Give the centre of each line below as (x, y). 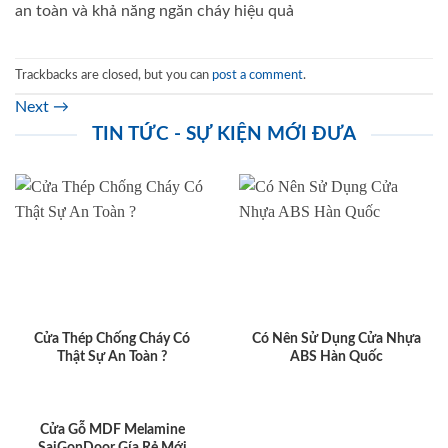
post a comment (257, 75)
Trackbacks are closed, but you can (113, 75)
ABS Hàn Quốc (336, 356)
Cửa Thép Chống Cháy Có (112, 338)
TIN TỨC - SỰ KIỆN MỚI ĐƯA (224, 134)
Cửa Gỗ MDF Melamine (112, 430)
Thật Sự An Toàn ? (112, 356)
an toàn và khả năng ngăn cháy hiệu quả (154, 11)
